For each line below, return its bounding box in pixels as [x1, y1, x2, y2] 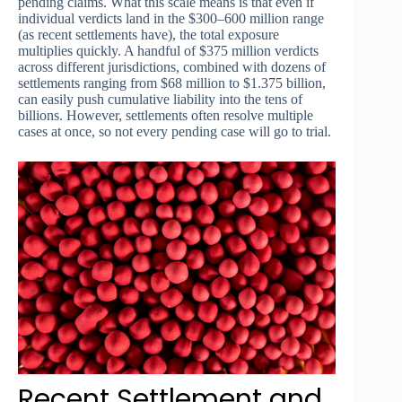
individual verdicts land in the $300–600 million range [18, 11, 324, 27]
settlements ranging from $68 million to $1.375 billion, [18, 75, 326, 92]
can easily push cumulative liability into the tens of [18, 92, 302, 108]
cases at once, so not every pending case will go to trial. [18, 124, 331, 140]
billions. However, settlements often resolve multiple [18, 108, 313, 124]
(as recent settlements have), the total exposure [18, 27, 279, 43]
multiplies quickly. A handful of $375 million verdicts [18, 43, 319, 59]
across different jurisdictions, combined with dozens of [18, 59, 326, 75]
